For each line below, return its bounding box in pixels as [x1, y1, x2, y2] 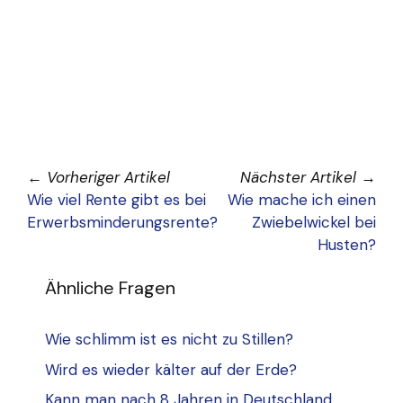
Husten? [318, 235, 376, 255]
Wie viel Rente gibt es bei [27, 190, 206, 210]
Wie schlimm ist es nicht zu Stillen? [45, 329, 293, 350]
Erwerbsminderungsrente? [27, 212, 218, 233]
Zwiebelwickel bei [252, 212, 376, 233]
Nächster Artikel [240, 167, 356, 188]
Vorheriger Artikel [47, 167, 170, 188]
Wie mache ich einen [228, 190, 376, 210]
